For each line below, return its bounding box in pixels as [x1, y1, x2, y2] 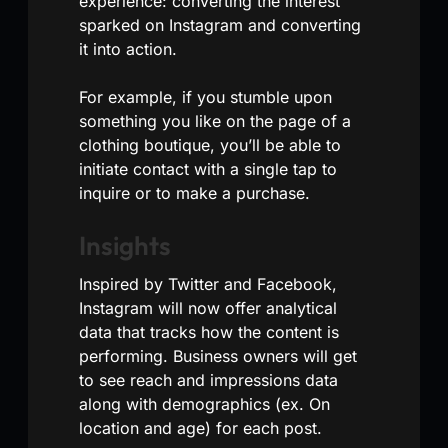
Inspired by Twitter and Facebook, [79, 273, 337, 294]
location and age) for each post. [79, 417, 322, 438]
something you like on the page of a [79, 110, 351, 131]
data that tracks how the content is [79, 321, 339, 342]
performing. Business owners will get [79, 345, 357, 366]
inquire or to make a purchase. [79, 182, 310, 203]
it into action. [79, 38, 177, 59]
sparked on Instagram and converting [79, 14, 361, 35]
